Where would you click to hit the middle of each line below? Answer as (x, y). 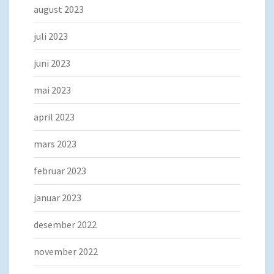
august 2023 (59, 9)
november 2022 (66, 252)
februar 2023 (60, 171)
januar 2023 (57, 198)
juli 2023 (51, 36)
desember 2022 (65, 225)
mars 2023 (55, 144)
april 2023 (54, 117)
